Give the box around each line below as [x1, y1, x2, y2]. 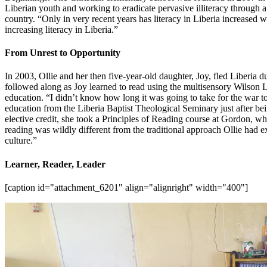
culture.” [5, 135, 37, 146]
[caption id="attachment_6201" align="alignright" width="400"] [5, 182, 248, 193]
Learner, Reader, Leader [5, 159, 105, 169]
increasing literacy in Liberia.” [5, 24, 118, 35]
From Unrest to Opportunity [5, 48, 120, 58]
